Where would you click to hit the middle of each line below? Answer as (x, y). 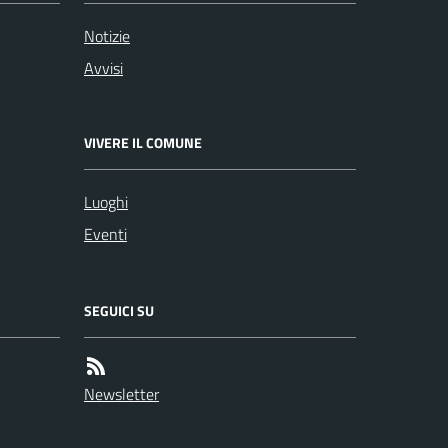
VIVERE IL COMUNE (143, 142)
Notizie (107, 36)
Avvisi (103, 68)
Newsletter (121, 394)
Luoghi (106, 202)
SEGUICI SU (119, 310)
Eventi (105, 234)
